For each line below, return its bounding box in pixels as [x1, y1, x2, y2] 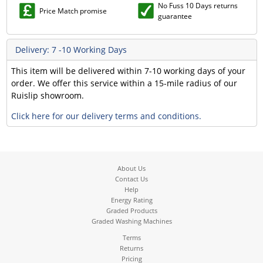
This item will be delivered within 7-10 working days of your [11, 65, 245, 76]
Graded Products [106, 205, 157, 215]
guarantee [157, 11, 192, 21]
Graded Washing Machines [91, 216, 172, 225]
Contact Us [115, 174, 148, 183]
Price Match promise [39, 5, 107, 16]
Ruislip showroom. [11, 89, 84, 101]
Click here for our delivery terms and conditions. [11, 110, 201, 122]
